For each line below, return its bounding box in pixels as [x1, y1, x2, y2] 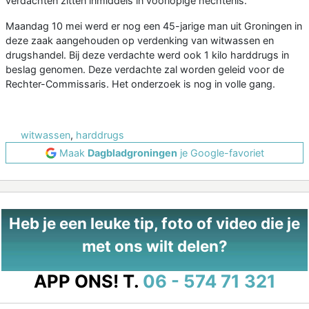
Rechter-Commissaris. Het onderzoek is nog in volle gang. [6, 78, 275, 90]
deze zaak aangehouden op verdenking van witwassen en [6, 34, 274, 47]
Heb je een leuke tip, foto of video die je [9, 214, 300, 233]
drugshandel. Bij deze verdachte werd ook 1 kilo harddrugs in [6, 49, 289, 61]
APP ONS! [33, 270, 119, 292]
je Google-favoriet [177, 147, 264, 159]
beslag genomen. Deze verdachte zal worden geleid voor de [6, 63, 284, 76]
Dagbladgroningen [87, 147, 177, 159]
